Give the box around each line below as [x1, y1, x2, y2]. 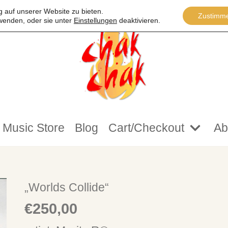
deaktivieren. [117, 16, 160, 24]
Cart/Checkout [108, 121, 184, 135]
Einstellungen [73, 16, 117, 24]
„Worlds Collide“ [24, 181, 109, 194]
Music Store [2, 121, 65, 135]
